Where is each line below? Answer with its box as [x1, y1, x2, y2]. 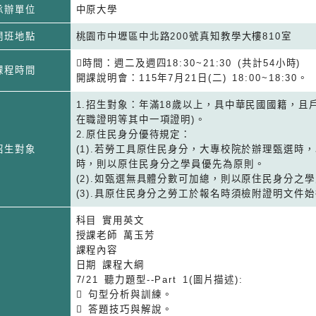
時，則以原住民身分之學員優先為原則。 [75, 158, 265, 169]
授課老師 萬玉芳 [75, 229, 155, 241]
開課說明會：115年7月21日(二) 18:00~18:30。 [75, 72, 309, 83]
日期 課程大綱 [75, 259, 145, 270]
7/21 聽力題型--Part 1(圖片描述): [75, 274, 244, 285]
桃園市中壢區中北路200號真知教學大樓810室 [75, 30, 292, 42]
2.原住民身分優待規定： [75, 128, 192, 140]
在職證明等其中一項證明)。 [75, 114, 207, 125]
